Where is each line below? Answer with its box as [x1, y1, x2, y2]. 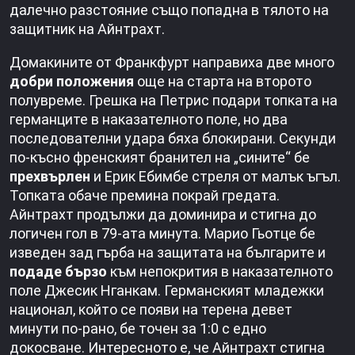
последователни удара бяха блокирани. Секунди [10, 130, 336, 147]
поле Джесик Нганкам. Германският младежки [10, 282, 324, 300]
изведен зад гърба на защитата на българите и [10, 244, 326, 261]
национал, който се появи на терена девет [10, 301, 292, 319]
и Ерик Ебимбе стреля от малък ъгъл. [94, 168, 341, 185]
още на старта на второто [137, 73, 311, 90]
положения [56, 73, 137, 90]
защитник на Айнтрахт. [10, 21, 165, 38]
